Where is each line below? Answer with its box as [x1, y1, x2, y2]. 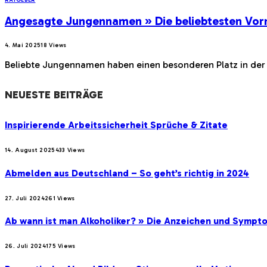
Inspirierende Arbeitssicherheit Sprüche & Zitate [5, 119, 228, 131]
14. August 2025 [5, 147, 55, 154]
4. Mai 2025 [5, 41, 41, 49]
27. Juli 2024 [5, 194, 45, 202]
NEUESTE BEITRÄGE [5, 88, 103, 101]
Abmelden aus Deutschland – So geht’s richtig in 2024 [5, 167, 249, 179]
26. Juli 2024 [5, 243, 46, 250]
